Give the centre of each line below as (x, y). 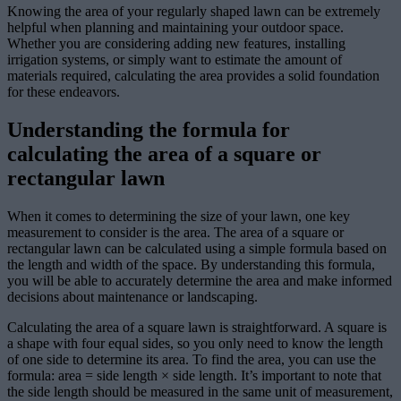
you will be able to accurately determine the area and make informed (200, 281)
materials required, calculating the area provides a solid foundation (193, 76)
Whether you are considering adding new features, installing (176, 44)
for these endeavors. (64, 92)
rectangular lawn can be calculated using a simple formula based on (197, 249)
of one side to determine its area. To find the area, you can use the (192, 360)
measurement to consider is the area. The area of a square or (175, 233)
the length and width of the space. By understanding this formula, (191, 265)
